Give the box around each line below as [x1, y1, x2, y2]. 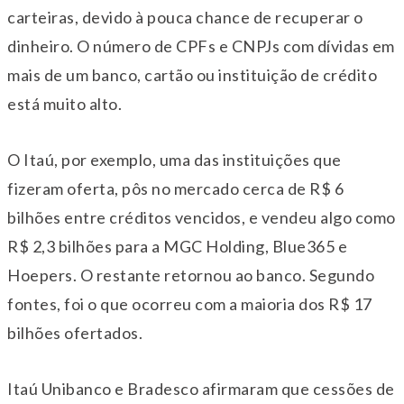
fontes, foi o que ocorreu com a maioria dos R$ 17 [7, 293, 372, 314]
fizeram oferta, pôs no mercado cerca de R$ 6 [7, 178, 344, 198]
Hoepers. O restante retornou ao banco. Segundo [7, 264, 374, 285]
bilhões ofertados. [7, 322, 142, 343]
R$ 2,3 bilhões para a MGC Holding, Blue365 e [7, 235, 347, 256]
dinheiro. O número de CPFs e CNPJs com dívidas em [7, 35, 395, 56]
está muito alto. [7, 93, 122, 114]
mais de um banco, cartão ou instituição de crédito [7, 64, 377, 85]
